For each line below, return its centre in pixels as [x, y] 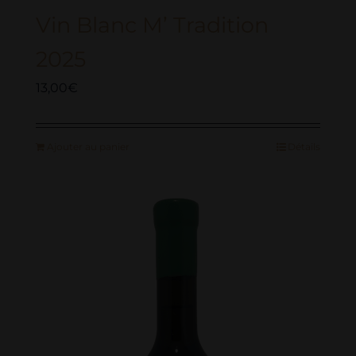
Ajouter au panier [88, 147]
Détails [304, 147]
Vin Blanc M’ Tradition [152, 25]
